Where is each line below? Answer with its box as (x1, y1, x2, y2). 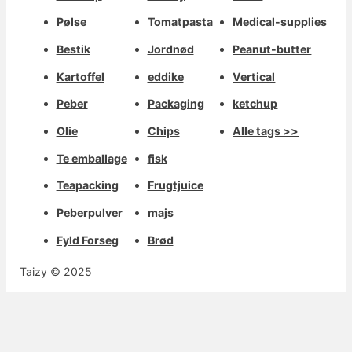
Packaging (147, 97, 204, 111)
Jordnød (147, 42, 194, 57)
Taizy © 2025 (20, 265, 93, 279)
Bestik (56, 42, 90, 57)
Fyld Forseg (56, 233, 119, 247)
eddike (147, 69, 184, 83)
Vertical (233, 69, 276, 83)
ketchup (233, 97, 278, 111)
